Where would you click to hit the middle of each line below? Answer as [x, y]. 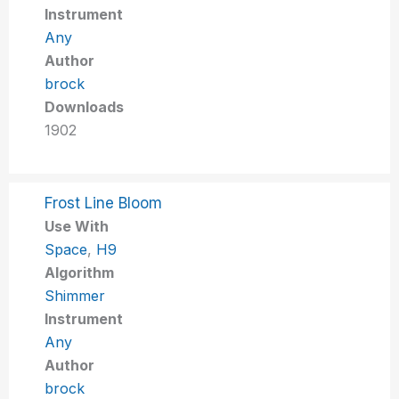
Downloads [85, 106]
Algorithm [80, 272]
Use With [77, 226]
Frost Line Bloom [104, 203]
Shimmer [75, 295]
